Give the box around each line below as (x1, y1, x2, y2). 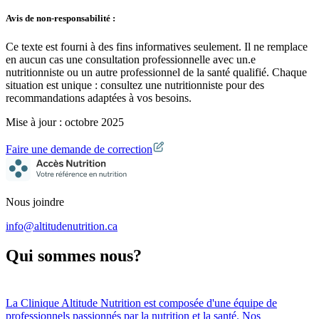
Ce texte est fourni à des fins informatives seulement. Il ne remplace (6, 40, 308, 53)
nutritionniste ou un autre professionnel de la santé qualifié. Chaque (6, 66, 307, 78)
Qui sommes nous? (6, 246, 142, 266)
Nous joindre (6, 195, 64, 208)
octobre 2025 (65, 115, 124, 128)
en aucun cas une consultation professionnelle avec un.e (6, 53, 256, 66)
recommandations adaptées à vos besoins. (6, 91, 192, 104)
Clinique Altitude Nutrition (21, 297, 141, 310)
